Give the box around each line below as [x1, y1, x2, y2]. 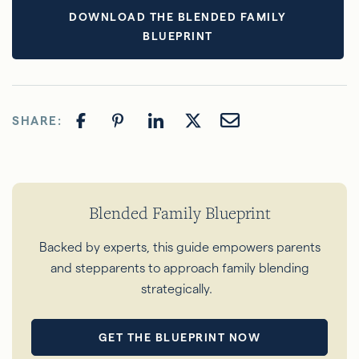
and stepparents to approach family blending [50, 260, 309, 275]
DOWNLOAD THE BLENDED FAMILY [69, 10, 287, 23]
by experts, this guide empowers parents [85, 240, 321, 254]
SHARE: [12, 114, 62, 128]
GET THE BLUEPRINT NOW [98, 330, 261, 344]
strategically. [140, 281, 212, 296]
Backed [38, 240, 86, 254]
